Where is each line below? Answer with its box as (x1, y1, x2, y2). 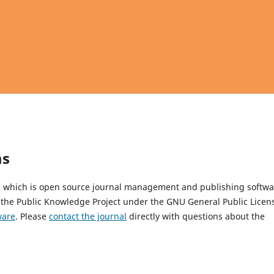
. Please (15, 210, 49, 222)
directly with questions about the (127, 210, 265, 222)
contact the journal (49, 210, 127, 222)
